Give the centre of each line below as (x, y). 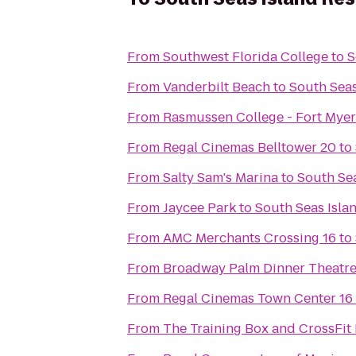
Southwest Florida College (246, 57)
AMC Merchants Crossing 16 (250, 238)
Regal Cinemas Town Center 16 (258, 298)
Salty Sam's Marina (221, 178)
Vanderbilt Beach (217, 87)
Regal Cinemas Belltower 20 (250, 147)
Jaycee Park (199, 208)
